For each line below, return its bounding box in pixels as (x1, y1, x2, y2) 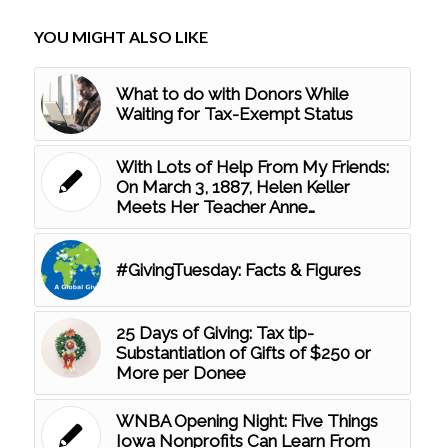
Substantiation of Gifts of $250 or (115, 342, 371, 363)
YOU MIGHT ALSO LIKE (33, 26, 208, 46)
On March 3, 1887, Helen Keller (115, 176, 350, 197)
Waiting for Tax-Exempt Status (115, 103, 353, 124)
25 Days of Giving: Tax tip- (115, 322, 314, 343)
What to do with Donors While (115, 83, 349, 104)
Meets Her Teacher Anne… (115, 196, 315, 217)
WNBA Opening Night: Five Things (115, 410, 378, 431)
